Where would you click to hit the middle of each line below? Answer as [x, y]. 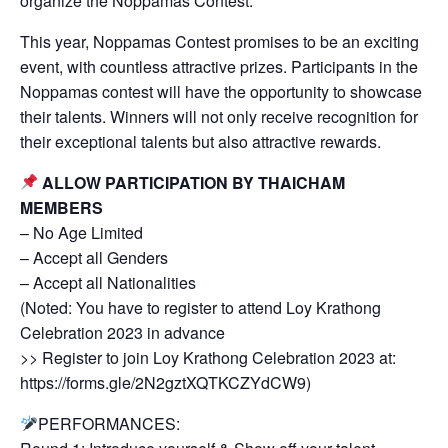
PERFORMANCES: [109, 423]
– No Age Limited [81, 232]
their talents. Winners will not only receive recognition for [219, 116]
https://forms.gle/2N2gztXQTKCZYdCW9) [165, 382]
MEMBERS [61, 207]
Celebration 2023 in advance [122, 332]
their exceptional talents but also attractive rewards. [200, 141]
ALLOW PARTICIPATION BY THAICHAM [194, 182]
